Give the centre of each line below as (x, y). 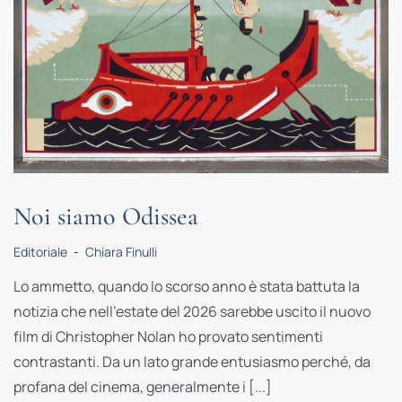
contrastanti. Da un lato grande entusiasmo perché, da (192, 361)
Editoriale (40, 251)
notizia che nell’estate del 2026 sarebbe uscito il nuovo (192, 311)
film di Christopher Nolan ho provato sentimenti (168, 336)
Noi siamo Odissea (105, 216)
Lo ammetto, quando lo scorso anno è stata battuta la (186, 286)
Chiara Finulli (121, 251)
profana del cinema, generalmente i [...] (142, 386)
